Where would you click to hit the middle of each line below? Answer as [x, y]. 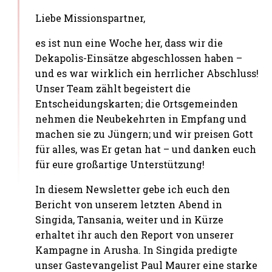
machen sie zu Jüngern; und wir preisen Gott [144, 134]
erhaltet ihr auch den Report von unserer [135, 235]
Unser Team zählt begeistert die [113, 89]
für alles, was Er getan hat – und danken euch [146, 149]
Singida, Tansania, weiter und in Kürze [130, 220]
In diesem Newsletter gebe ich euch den [133, 189]
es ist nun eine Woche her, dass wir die [129, 43]
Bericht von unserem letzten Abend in [129, 205]
